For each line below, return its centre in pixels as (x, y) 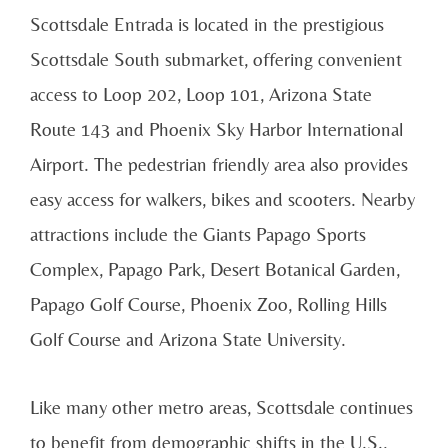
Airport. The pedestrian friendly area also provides (219, 163)
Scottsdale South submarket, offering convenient (216, 58)
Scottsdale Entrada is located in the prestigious (207, 23)
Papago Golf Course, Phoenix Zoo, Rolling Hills (208, 303)
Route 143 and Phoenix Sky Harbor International (216, 128)
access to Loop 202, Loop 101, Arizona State (201, 93)
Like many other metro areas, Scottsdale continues (221, 407)
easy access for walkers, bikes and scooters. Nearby (222, 198)
